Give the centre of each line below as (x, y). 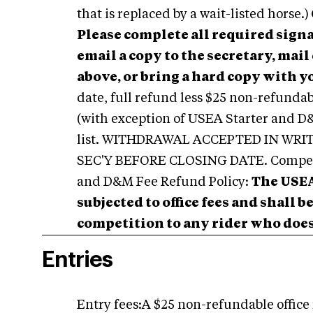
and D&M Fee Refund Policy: (164, 182)
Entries (77, 260)
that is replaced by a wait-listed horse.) (193, 15)
